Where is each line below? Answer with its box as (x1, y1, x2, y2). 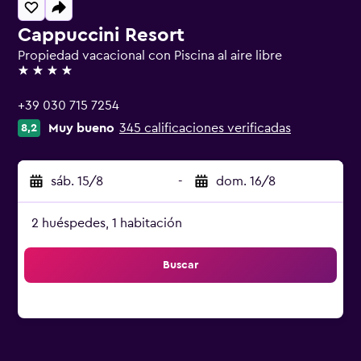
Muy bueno (48, 122, 114, 135)
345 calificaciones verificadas (119, 122, 291, 135)
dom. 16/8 (216, 175, 276, 188)
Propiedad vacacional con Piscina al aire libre (18, 49, 282, 62)
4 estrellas (17, 71, 76, 84)
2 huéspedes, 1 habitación (31, 217, 182, 230)
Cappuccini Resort (18, 26, 185, 45)
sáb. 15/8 (51, 175, 103, 188)
